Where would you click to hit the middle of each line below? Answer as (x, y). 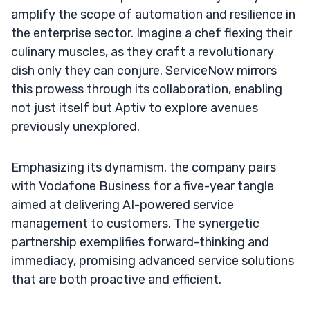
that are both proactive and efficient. (116, 279)
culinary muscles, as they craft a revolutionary (143, 52)
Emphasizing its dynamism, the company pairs (144, 167)
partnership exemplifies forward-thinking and (140, 242)
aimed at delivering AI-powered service (122, 204)
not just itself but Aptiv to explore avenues (135, 108)
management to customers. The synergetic (135, 223)
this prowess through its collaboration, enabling (147, 89)
